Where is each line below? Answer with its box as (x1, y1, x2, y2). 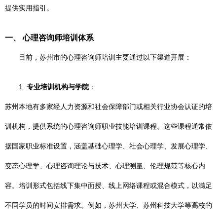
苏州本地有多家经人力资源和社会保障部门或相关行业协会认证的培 (5, 103, 212, 110)
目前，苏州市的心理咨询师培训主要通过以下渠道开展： (19, 53, 191, 61)
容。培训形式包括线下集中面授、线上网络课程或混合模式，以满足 (5, 182, 212, 189)
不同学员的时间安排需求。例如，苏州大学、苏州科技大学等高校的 (5, 201, 212, 209)
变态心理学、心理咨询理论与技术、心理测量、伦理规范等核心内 (5, 162, 205, 170)
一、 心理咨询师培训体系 (5, 33, 94, 42)
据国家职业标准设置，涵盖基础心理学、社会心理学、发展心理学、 (5, 142, 212, 150)
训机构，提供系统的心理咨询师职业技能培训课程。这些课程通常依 (5, 122, 212, 130)
